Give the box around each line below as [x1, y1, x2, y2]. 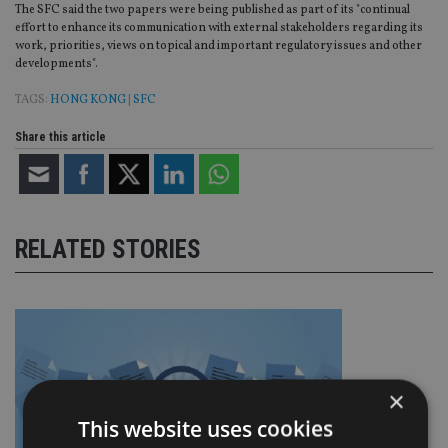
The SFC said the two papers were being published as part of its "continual [15, 2, 410, 19]
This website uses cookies [77, 414, 333, 443]
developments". [15, 56, 98, 73]
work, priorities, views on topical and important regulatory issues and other [15, 38, 422, 55]
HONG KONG [50, 92, 126, 109]
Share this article [15, 130, 106, 145]
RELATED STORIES [15, 234, 201, 264]
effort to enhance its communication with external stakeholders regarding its [15, 20, 423, 37]
